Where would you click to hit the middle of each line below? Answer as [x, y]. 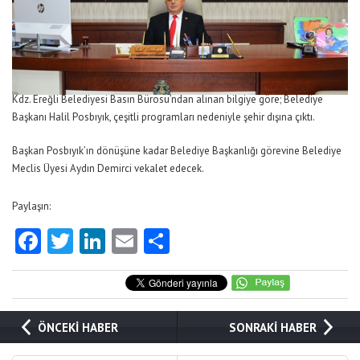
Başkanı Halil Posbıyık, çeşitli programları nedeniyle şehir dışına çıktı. [164, 117]
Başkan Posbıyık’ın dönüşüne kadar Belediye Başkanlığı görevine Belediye [177, 151]
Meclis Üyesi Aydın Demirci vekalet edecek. [108, 169]
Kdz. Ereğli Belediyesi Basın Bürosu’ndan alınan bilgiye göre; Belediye [168, 100]
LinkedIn [153, 241]
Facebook [94, 241]
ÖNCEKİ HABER [78, 328]
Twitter [112, 241]
